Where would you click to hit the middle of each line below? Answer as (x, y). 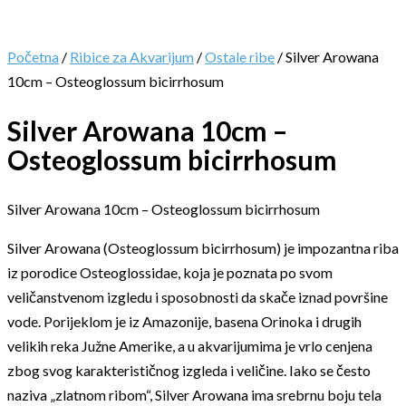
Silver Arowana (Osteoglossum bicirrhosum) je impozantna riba (203, 247)
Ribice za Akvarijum (132, 57)
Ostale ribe (240, 57)
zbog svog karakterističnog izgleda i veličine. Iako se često (189, 370)
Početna (33, 57)
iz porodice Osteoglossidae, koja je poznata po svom (170, 272)
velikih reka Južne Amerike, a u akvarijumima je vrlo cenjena (190, 345)
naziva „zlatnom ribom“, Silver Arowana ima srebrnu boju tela (194, 394)
